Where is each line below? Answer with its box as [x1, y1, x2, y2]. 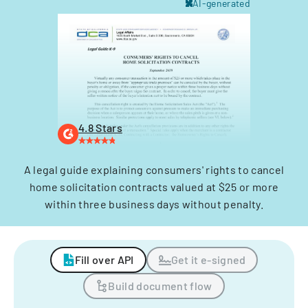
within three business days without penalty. [45, 197, 263, 210]
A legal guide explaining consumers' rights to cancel [23, 163, 285, 176]
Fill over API [74, 253, 134, 266]
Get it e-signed [170, 253, 246, 266]
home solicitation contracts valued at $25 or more [29, 180, 279, 193]
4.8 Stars [78, 121, 122, 134]
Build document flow [108, 279, 212, 292]
